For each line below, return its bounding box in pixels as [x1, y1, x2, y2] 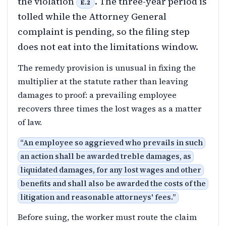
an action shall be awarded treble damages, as [20, 151, 191, 161]
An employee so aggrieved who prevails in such [23, 137, 203, 148]
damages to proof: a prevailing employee [18, 89, 177, 100]
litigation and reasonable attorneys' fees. [20, 192, 173, 202]
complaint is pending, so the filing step [18, 25, 190, 38]
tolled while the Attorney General [18, 10, 166, 23]
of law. [18, 116, 42, 128]
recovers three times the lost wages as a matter [18, 102, 201, 114]
